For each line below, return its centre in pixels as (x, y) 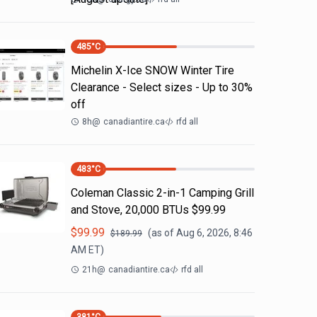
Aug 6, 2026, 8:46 (214, 233)
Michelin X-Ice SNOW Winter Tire (152, 70)
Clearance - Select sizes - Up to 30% (162, 87)
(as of (162, 233)
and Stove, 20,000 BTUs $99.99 (148, 210)
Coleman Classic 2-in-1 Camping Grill (162, 193)
